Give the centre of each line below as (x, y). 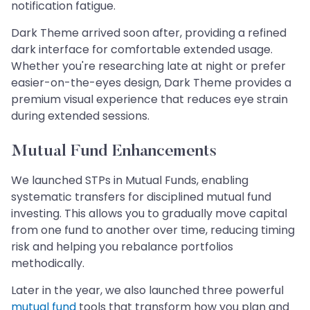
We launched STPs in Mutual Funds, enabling (130, 180)
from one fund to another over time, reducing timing (153, 230)
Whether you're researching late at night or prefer (148, 66)
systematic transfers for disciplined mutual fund (141, 197)
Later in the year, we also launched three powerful (147, 290)
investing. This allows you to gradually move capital (149, 213)
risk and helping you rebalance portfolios (122, 246)
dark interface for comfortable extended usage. (142, 49)
